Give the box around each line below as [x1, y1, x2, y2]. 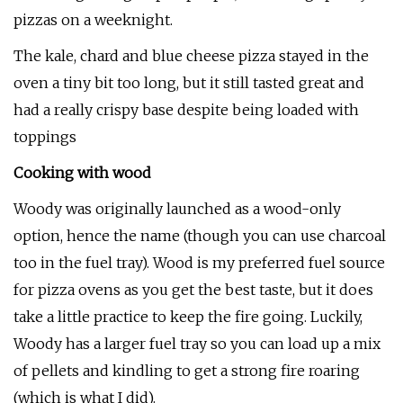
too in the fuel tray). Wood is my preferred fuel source [13, 254, 385, 272]
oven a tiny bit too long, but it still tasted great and [13, 74, 364, 92]
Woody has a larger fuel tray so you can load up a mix [13, 335, 381, 353]
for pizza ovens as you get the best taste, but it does [13, 281, 373, 299]
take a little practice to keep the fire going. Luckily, [13, 308, 363, 326]
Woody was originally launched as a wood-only [13, 200, 341, 218]
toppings [13, 128, 76, 146]
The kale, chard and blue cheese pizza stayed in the [13, 47, 369, 65]
